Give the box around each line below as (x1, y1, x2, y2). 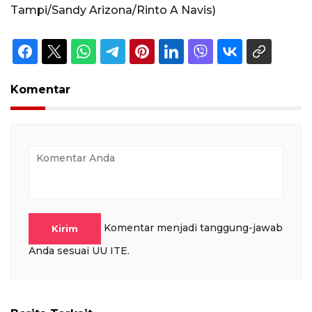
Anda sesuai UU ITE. (29, 244, 130, 258)
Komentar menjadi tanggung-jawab (104, 221, 283, 235)
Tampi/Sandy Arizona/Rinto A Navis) (10, 3, 216, 17)
